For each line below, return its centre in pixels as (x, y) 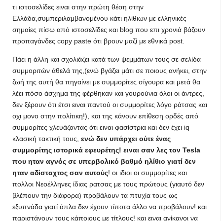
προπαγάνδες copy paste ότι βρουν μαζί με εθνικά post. (98, 41)
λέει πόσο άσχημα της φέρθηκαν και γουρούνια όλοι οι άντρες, (108, 93)
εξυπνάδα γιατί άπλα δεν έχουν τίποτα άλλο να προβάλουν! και (110, 207)
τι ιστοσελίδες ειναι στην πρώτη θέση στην (78, 7)
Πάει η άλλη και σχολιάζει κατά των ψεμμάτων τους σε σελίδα (107, 59)
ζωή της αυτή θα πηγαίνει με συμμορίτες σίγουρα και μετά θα (106, 82)
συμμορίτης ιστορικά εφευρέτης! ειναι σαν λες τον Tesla (106, 150)
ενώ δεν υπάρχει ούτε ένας (126, 139)
